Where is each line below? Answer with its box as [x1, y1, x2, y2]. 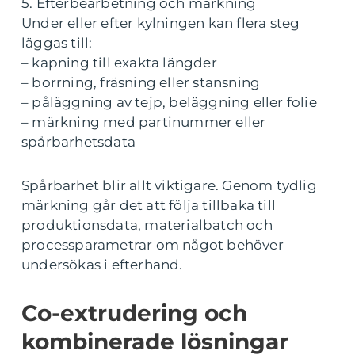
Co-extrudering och [21, 300, 247, 327]
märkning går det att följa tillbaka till [21, 197, 277, 214]
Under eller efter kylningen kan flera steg [21, 15, 300, 32]
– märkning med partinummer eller [21, 114, 266, 131]
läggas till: [21, 35, 93, 52]
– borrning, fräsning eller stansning [21, 74, 261, 91]
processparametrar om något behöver [21, 237, 284, 254]
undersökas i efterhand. [21, 257, 183, 273]
